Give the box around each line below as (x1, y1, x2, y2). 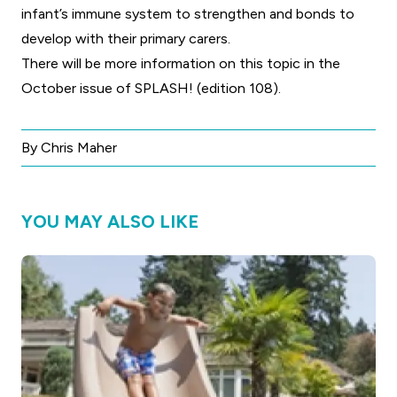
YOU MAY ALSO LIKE (21, 211, 198, 233)
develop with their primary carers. (21, 30, 230, 48)
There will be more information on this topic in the (21, 55, 340, 73)
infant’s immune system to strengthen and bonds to (21, 5, 354, 23)
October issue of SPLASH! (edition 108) (21, 80, 278, 97)
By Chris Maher (21, 139, 117, 157)
